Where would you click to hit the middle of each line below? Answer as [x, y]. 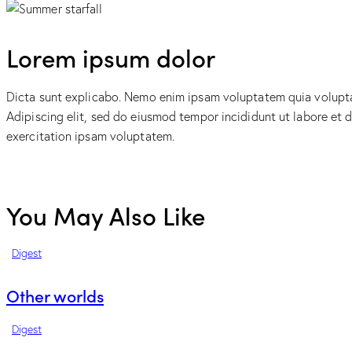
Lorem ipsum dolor [111, 57]
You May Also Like [106, 214]
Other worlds [55, 295]
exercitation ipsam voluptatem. [91, 136]
